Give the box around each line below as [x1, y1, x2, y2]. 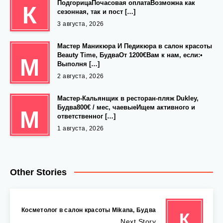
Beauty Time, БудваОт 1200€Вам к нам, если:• [57, 51, 203, 59]
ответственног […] [57, 112, 115, 120]
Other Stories [10, 167, 67, 177]
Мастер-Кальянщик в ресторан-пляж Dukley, [57, 95, 199, 103]
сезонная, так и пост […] [57, 8, 135, 16]
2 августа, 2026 [57, 73, 104, 80]
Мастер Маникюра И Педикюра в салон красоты [57, 42, 212, 50]
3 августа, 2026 [57, 20, 104, 28]
